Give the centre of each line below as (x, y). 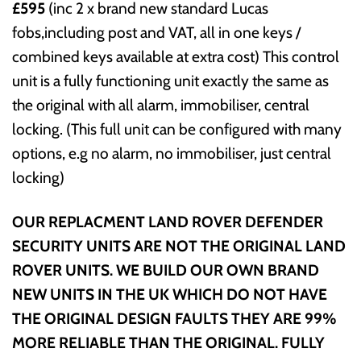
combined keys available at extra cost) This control (176, 57)
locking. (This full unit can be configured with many (177, 129)
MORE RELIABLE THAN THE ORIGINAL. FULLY (168, 343)
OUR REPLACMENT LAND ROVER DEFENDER (168, 222)
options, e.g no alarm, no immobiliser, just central (172, 154)
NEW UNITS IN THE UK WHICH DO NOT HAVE (170, 295)
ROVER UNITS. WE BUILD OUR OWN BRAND (166, 270)
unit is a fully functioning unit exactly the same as (170, 81)
